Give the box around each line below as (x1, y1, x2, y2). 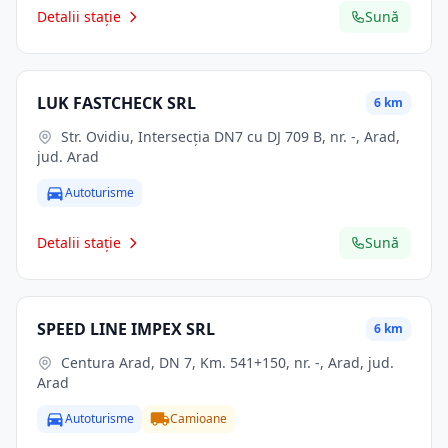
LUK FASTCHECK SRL (37, 92, 196, 114)
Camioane (170, 410, 227, 427)
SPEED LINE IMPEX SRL (37, 318, 215, 340)
